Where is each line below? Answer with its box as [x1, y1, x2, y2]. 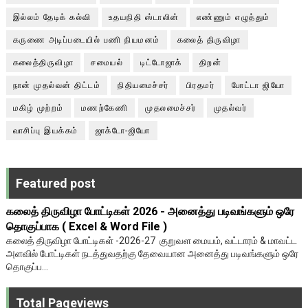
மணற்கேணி [80, 102, 129, 113]
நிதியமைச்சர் [118, 80, 169, 90]
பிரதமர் [186, 80, 215, 90]
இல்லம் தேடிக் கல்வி [12, 12, 91, 22]
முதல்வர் [213, 102, 247, 113]
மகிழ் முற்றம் [12, 102, 64, 113]
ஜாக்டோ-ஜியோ [95, 125, 151, 135]
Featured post [15, 175, 96, 190]
